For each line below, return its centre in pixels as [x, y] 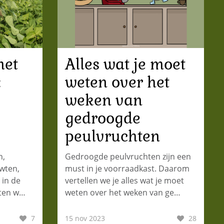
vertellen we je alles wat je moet [124, 180]
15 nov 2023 [85, 218]
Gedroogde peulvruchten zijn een [128, 156]
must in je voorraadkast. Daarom [127, 168]
